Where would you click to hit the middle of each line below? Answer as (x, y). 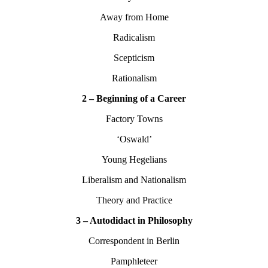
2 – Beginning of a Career (134, 99)
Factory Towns (134, 119)
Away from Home (134, 17)
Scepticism (134, 58)
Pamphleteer (134, 261)
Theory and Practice (134, 200)
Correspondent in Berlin (134, 241)
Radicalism (134, 38)
